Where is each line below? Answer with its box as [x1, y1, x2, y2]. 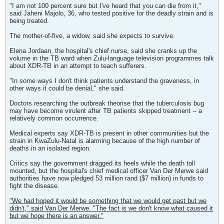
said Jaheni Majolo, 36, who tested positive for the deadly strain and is [9, 9, 213, 17]
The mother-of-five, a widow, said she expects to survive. [9, 32, 175, 39]
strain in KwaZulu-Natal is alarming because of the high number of [9, 137, 200, 144]
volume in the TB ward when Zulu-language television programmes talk [9, 54, 214, 62]
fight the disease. [9, 182, 59, 189]
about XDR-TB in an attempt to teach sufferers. [9, 62, 146, 69]
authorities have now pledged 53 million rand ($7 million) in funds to [9, 174, 203, 182]
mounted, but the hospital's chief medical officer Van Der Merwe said [9, 167, 208, 174]
